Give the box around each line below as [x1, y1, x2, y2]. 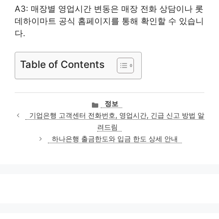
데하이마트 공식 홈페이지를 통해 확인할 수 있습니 [15, 16, 204, 26]
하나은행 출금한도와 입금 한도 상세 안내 [51, 135, 178, 143]
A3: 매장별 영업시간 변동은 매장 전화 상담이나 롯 [15, 3, 203, 14]
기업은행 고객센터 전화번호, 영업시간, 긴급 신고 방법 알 [29, 111, 204, 120]
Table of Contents [20, 58, 105, 70]
